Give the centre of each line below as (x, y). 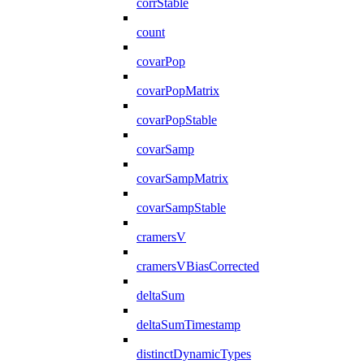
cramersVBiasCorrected (198, 266)
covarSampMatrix (182, 178)
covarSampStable (181, 207)
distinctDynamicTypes (194, 353)
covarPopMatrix (178, 90)
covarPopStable (177, 119)
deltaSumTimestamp (188, 324)
